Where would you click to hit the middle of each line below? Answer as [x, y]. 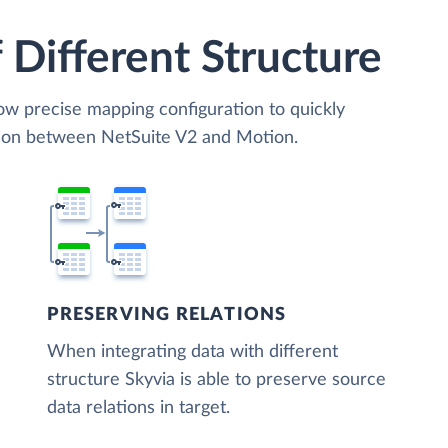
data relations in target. [139, 407]
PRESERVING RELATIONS [167, 314]
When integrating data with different [193, 351]
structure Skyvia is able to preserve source [217, 379]
